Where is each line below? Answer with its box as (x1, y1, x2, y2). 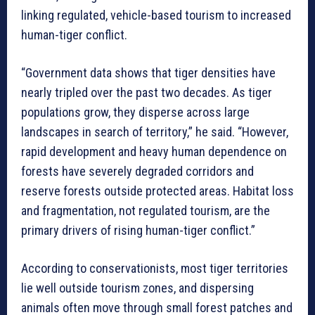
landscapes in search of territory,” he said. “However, (21, 124, 288, 139)
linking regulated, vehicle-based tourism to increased (21, 7, 291, 22)
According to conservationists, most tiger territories (21, 260, 288, 276)
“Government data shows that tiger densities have (21, 65, 276, 80)
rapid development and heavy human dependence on (21, 143, 287, 159)
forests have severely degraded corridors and (21, 163, 254, 179)
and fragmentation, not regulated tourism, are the (21, 202, 270, 218)
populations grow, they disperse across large (21, 104, 250, 120)
